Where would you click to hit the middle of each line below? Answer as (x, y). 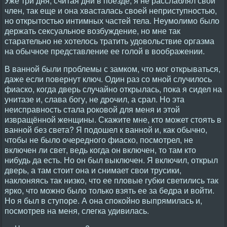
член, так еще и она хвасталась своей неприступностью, (111, 10)
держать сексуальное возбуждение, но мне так (92, 31)
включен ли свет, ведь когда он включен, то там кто (100, 150)
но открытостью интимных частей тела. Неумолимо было (112, 21)
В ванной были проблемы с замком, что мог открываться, (112, 69)
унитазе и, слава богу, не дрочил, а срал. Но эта (94, 99)
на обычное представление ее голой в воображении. (105, 51)
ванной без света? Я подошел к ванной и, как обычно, (106, 129)
